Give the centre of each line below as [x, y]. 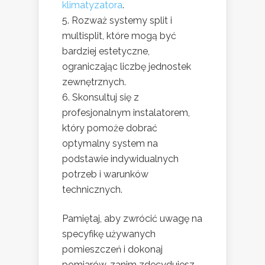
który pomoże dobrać [110, 128]
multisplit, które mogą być [119, 36]
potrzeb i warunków [105, 174]
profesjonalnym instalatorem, [126, 113]
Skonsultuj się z [106, 98]
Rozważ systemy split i [122, 21]
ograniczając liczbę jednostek [127, 67]
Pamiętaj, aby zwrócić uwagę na [132, 219]
